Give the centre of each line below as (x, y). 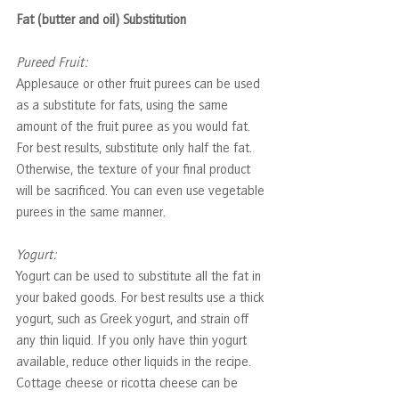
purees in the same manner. (91, 212)
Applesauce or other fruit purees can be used (140, 83)
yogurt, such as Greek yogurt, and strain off (134, 318)
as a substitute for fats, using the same (124, 105)
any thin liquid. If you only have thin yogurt (133, 340)
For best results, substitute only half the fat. (136, 147)
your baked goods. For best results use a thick (142, 297)
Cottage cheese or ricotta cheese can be (129, 383)
